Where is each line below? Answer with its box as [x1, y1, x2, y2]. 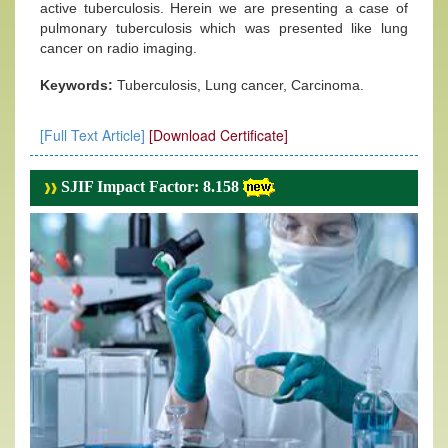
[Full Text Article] [40, 125, 145, 145]
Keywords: [40, 77, 117, 93]
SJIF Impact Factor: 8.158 [57, 178, 239, 195]
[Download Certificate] [149, 125, 288, 145]
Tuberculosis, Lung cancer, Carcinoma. [117, 77, 364, 93]
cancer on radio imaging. [40, 40, 197, 56]
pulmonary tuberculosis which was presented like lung [40, 20, 408, 36]
